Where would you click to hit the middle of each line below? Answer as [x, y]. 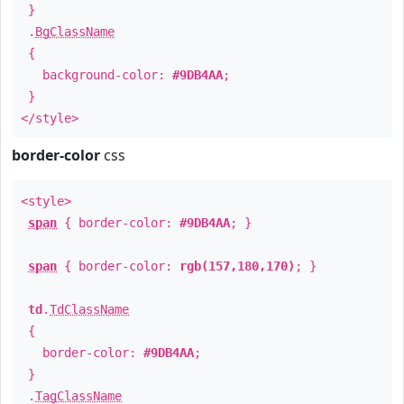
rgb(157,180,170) [237, 266]
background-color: [96, 75]
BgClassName [75, 32]
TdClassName [89, 309]
